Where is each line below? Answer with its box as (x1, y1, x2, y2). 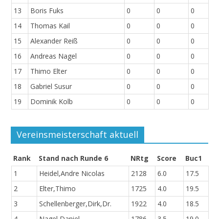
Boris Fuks (30, 6, 64, 16)
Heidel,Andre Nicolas (39, 169, 105, 178)
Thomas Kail (30, 21, 70, 31)
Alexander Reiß (30, 36, 78, 46)
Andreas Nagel (30, 51, 77, 61)
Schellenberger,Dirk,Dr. (39, 199, 111, 209)
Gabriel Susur (30, 82, 72, 91)
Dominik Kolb (30, 97, 73, 107)
